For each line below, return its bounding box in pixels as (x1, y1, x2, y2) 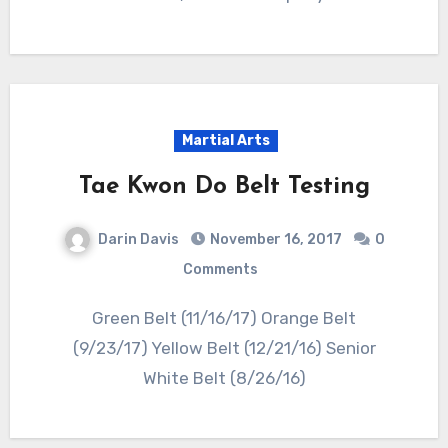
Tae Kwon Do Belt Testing (78, 174, 370, 199)
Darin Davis (97, 230, 179, 248)
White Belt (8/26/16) (142, 367, 306, 388)
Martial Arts (182, 131, 270, 149)
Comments (182, 260, 258, 278)
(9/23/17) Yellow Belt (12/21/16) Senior (72, 337, 376, 358)
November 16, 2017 (209, 230, 342, 248)
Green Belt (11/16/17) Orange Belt (92, 307, 104, 328)
